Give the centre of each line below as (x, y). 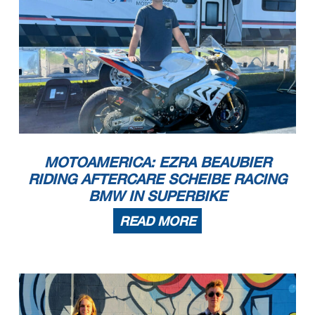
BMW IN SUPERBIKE (157, 196)
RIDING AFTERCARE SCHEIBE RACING (157, 179)
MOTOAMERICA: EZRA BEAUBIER (157, 162)
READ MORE (157, 221)
